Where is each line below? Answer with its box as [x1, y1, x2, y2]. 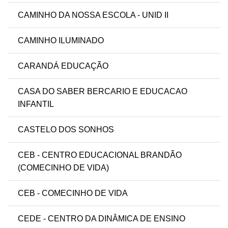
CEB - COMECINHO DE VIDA [18, 189, 128, 198]
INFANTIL [18, 100, 54, 109]
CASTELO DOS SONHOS [18, 125, 114, 134]
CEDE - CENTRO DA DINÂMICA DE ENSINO [18, 214, 185, 223]
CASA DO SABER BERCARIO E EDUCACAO [18, 87, 187, 96]
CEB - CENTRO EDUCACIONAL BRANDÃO [18, 151, 182, 160]
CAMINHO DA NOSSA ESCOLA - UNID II [18, 11, 168, 20]
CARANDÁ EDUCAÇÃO [18, 62, 108, 71]
